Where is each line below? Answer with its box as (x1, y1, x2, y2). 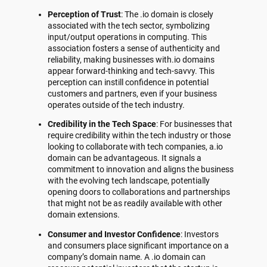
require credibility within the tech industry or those (48, 131, 231, 141)
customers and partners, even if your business (48, 88, 217, 98)
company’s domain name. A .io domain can (48, 252, 206, 262)
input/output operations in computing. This (48, 32, 207, 42)
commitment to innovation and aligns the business (48, 164, 234, 175)
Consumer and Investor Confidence (48, 229, 181, 240)
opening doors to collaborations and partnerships (48, 187, 230, 197)
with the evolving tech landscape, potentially (48, 176, 210, 186)
